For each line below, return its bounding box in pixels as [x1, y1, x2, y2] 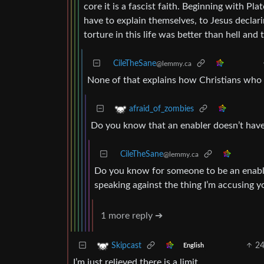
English [183, 243, 204, 249]
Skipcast [111, 241, 141, 250]
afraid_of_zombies [129, 104, 194, 113]
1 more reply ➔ [101, 210, 163, 220]
